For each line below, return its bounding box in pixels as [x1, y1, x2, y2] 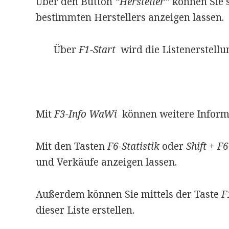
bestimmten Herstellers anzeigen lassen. [35, 11, 224, 25]
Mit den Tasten [35, 140, 107, 153]
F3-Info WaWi [54, 107, 117, 121]
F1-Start [76, 43, 116, 57]
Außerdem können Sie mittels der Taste [35, 188, 221, 201]
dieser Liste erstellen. [35, 203, 134, 217]
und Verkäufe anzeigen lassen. [35, 155, 177, 169]
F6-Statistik [107, 140, 162, 153]
